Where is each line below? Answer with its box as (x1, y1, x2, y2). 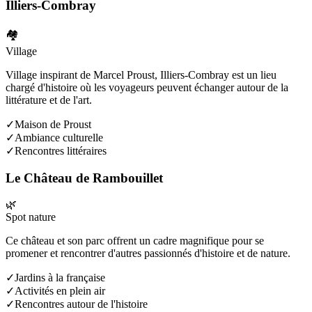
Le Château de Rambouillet (6, 170, 163, 185)
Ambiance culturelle (15, 131, 103, 143)
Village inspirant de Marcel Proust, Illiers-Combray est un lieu (6, 68, 276, 81)
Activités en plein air (15, 285, 105, 297)
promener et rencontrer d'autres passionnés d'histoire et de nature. (6, 247, 290, 260)
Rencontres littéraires (15, 144, 107, 157)
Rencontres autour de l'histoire (15, 298, 148, 311)
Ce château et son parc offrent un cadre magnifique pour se (6, 235, 264, 247)
